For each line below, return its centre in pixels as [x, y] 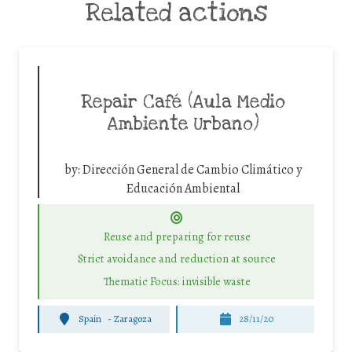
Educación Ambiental [183, 189]
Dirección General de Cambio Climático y [192, 170]
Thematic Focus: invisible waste [177, 281]
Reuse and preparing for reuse [177, 236]
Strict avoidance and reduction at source [177, 259]
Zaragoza [132, 319]
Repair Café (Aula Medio [183, 103]
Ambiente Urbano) [183, 125]
